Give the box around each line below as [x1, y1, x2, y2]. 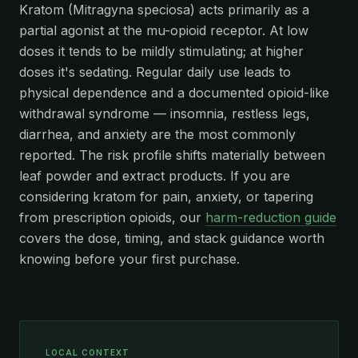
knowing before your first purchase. [19, 250, 240, 267]
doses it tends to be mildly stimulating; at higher [19, 42, 304, 59]
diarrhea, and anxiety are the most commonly [19, 125, 296, 142]
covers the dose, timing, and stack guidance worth [19, 229, 324, 246]
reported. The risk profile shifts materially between [19, 146, 325, 163]
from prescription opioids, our [19, 209, 205, 225]
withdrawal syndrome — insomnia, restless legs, [19, 105, 310, 121]
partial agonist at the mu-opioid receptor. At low [19, 22, 308, 38]
